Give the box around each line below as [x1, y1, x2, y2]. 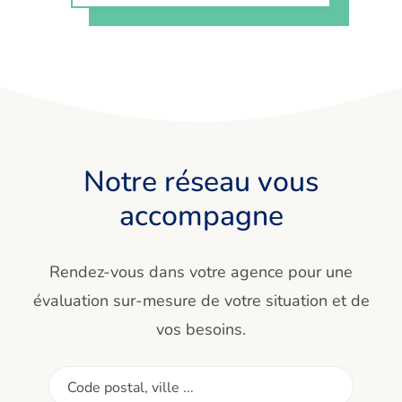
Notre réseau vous [83, 162, 319, 202]
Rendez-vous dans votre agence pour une [49, 261, 353, 284]
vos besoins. [156, 319, 246, 341]
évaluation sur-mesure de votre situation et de [32, 290, 370, 312]
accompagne [118, 197, 284, 236]
